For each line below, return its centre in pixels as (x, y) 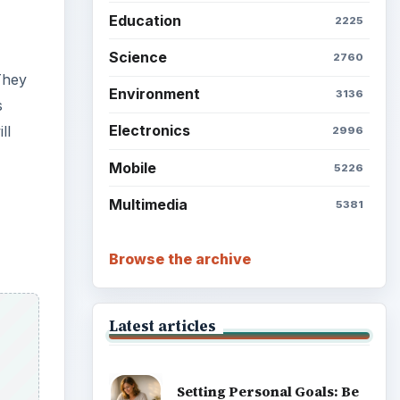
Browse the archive (179, 259)
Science (137, 57)
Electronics (149, 131)
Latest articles (162, 326)
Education (145, 20)
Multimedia (148, 204)
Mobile (132, 167)
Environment (154, 94)
